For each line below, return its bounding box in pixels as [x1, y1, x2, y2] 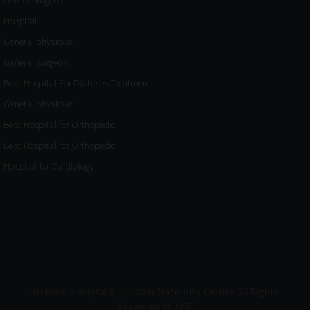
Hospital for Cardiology [3, 159, 94, 172]
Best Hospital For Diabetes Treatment [3, 76, 151, 89]
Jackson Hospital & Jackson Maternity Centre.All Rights [30, 284, 280, 298]
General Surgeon [3, 55, 69, 69]
